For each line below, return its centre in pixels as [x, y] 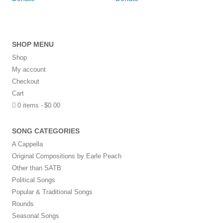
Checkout [26, 81]
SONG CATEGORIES [46, 131]
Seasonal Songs [36, 216]
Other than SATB [37, 168]
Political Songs [34, 180]
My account [29, 69]
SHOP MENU [33, 44]
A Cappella [27, 144]
